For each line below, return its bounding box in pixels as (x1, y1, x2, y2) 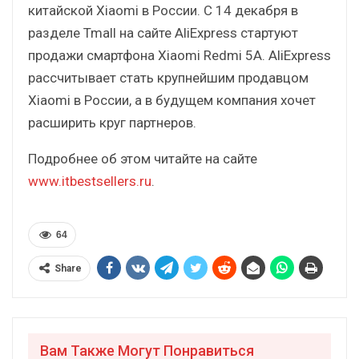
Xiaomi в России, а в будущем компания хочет (28, 91, 316, 108)
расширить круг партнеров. (28, 114, 196, 131)
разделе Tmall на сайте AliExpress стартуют (28, 24, 298, 41)
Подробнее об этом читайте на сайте (28, 150, 257, 167)
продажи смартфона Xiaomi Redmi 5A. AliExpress (28, 46, 331, 63)
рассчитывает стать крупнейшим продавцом (28, 69, 309, 86)
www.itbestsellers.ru (28, 172, 151, 189)
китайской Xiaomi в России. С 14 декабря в (28, 2, 298, 18)
